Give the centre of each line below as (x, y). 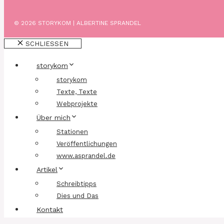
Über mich (53, 117)
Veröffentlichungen (87, 143)
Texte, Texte (77, 91)
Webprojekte (77, 103)
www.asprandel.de (86, 155)
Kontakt (50, 209)
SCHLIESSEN (44, 43)
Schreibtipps (76, 183)
